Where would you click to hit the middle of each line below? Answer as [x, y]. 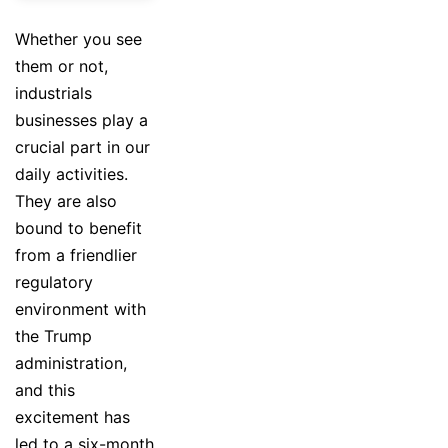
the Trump [53, 336]
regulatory [54, 282]
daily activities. [71, 174]
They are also [66, 201]
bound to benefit [78, 228]
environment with [80, 309]
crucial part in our [82, 147]
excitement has [72, 417]
